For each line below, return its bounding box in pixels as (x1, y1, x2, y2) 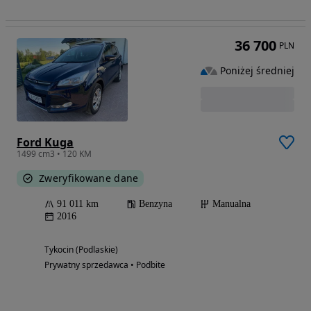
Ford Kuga (17, 134, 74, 150)
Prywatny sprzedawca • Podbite (44, 258, 165, 271)
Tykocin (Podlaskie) (44, 243, 118, 255)
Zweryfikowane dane (39, 171, 139, 185)
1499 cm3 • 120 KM (17, 147, 92, 160)
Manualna (212, 198, 251, 209)
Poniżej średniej (220, 64, 294, 78)
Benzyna (139, 198, 172, 209)
